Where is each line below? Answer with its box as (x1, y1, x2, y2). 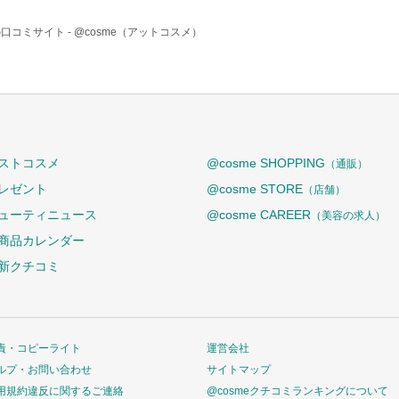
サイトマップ (207, 363, 271, 376)
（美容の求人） (311, 209, 386, 222)
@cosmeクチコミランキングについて (207, 385, 388, 397)
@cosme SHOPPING (207, 156, 325, 170)
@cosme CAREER (207, 208, 311, 222)
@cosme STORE (207, 182, 303, 196)
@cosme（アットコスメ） (74, 26, 202, 38)
